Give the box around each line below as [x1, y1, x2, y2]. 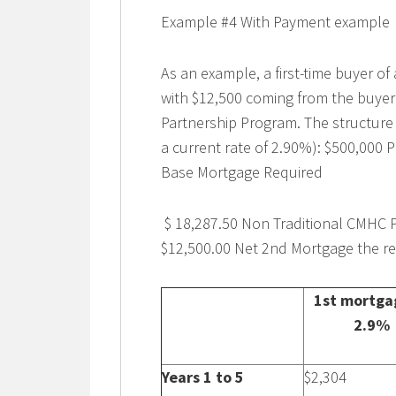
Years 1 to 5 [162, 367, 245, 388]
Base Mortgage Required [161, 162, 324, 183]
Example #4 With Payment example [161, 11, 394, 33]
